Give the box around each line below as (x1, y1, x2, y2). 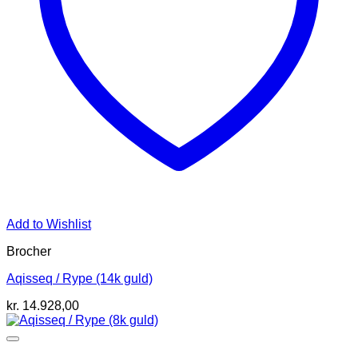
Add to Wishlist (6, 217, 91, 232)
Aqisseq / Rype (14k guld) (6, 272, 153, 286)
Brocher (6, 245, 51, 259)
